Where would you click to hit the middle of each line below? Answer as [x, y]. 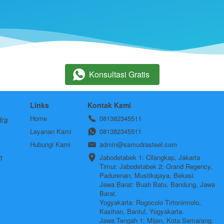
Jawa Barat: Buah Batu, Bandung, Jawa [157, 184]
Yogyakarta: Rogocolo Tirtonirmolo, [150, 202]
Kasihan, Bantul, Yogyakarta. [143, 211]
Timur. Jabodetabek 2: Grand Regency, [156, 166]
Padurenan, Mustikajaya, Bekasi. [147, 175]
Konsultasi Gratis [119, 74]
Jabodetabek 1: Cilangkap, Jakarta [150, 157]
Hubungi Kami [50, 144]
